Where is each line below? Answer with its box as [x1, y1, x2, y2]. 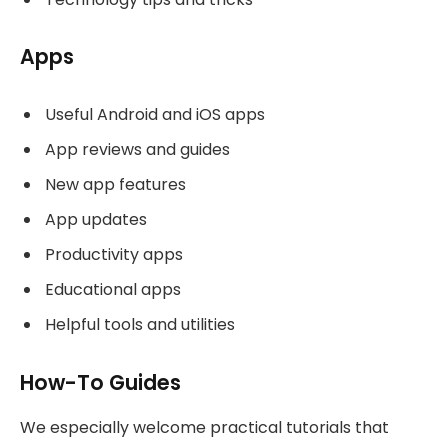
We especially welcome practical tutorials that [20, 415, 389, 439]
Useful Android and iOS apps [45, 103, 265, 127]
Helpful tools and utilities [45, 313, 235, 337]
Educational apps [45, 278, 181, 302]
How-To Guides [20, 368, 181, 398]
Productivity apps [45, 243, 183, 267]
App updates [45, 208, 147, 232]
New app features [45, 173, 186, 197]
